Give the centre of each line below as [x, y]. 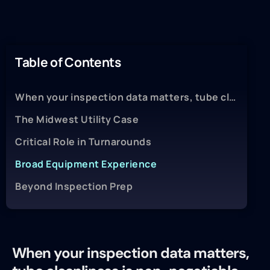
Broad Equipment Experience [86, 164]
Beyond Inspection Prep [74, 187]
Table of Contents [68, 62]
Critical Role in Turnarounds [83, 142]
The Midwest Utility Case [77, 120]
